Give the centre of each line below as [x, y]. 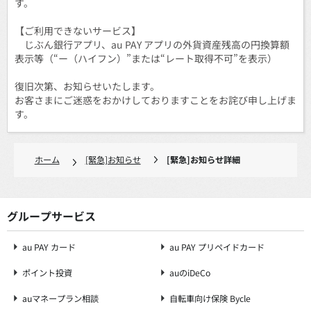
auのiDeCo [190, 272]
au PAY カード [49, 247]
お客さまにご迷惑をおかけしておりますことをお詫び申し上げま [155, 100]
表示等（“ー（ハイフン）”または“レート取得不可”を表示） [146, 58]
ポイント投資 [47, 272]
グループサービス [51, 216]
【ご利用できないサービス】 [78, 30]
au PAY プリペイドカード [217, 247]
